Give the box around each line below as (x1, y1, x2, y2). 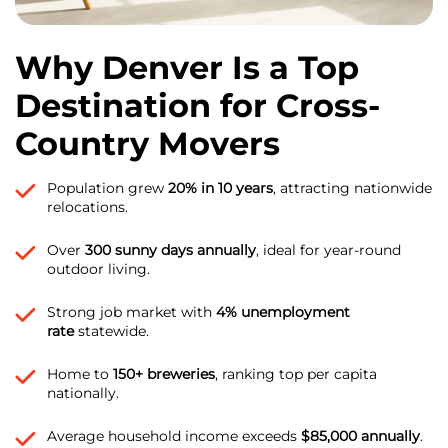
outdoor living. (47, 260, 150, 278)
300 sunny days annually (85, 241, 256, 259)
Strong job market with (47, 303, 216, 321)
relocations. (47, 198, 128, 216)
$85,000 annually (301, 427, 420, 445)
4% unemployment (216, 303, 350, 321)
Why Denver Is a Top (15, 48, 359, 87)
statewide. (74, 322, 149, 340)
